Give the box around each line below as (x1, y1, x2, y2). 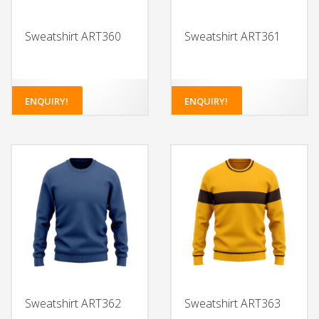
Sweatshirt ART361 (184, 28, 281, 44)
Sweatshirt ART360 (25, 28, 121, 44)
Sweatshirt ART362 (25, 295, 121, 311)
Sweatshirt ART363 (184, 295, 281, 311)
